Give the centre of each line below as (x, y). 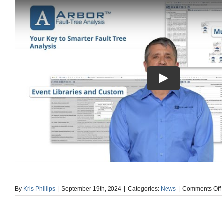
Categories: (144, 189)
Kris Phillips (39, 189)
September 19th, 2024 (91, 189)
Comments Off (201, 189)
